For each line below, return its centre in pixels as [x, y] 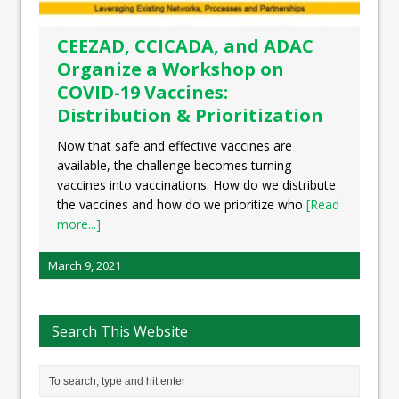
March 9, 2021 [85, 266]
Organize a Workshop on [171, 69]
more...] [79, 224]
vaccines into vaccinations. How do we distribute [196, 185]
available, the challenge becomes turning [174, 166]
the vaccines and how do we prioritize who [182, 205]
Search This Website [120, 332]
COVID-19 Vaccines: [142, 93]
